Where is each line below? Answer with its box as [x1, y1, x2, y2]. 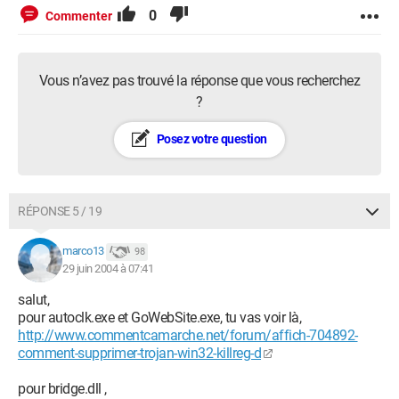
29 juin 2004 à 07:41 [62, 262, 153, 275]
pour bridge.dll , [18, 380, 107, 397]
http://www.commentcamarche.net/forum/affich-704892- [18, 327, 358, 344]
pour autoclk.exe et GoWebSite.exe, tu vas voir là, [18, 309, 301, 326]
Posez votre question [154, 132, 267, 146]
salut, [18, 291, 49, 308]
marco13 [62, 244, 104, 258]
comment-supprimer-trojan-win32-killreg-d [18, 345, 261, 362]
